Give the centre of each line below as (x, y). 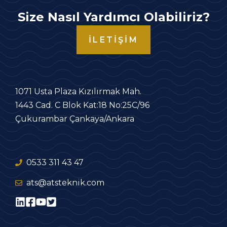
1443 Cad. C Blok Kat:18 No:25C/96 (82, 105)
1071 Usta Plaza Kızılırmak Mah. (78, 92)
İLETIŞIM (113, 40)
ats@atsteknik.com (66, 183)
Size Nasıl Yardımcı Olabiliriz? (113, 17)
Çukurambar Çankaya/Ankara (75, 119)
